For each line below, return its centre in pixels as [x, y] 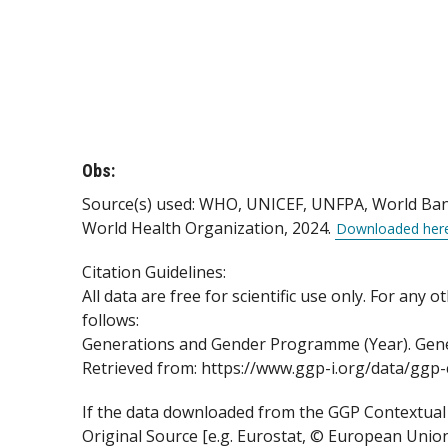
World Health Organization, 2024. [208, 227]
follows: [110, 319]
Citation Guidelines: [154, 271]
